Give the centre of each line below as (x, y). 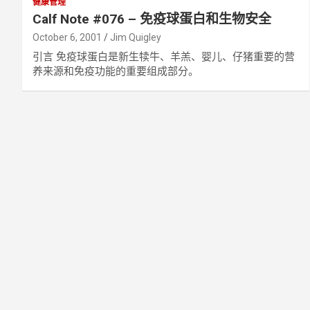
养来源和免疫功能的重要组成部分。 (116, 71)
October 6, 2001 (67, 37)
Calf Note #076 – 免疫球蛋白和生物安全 (152, 19)
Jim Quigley (136, 37)
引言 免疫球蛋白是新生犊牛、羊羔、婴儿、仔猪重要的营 (164, 57)
